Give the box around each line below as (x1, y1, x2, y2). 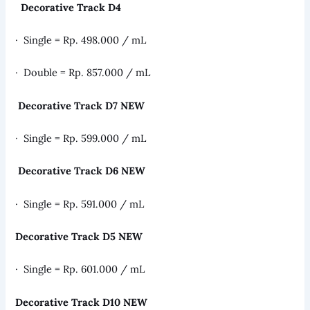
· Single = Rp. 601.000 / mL (15, 262, 145, 276)
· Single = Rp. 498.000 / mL (15, 33, 147, 46)
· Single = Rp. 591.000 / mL (15, 197, 145, 210)
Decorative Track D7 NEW (18, 98, 145, 112)
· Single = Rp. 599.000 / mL (15, 131, 147, 145)
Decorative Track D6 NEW (18, 164, 146, 178)
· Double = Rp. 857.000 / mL (15, 66, 151, 80)
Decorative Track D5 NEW (15, 230, 143, 244)
